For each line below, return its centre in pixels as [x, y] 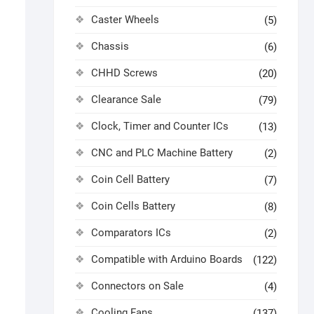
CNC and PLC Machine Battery [162, 153]
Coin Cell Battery [130, 179]
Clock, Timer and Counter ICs [160, 126]
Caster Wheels [125, 20]
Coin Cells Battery [133, 206]
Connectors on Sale [137, 286]
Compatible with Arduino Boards [167, 259]
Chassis [110, 46]
